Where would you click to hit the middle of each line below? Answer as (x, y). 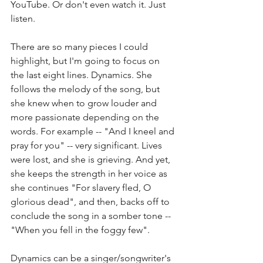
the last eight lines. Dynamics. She (82, 75)
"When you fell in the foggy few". (81, 230)
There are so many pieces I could (80, 46)
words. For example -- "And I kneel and (94, 131)
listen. (24, 18)
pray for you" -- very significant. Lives (87, 145)
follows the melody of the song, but (86, 89)
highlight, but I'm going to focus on (86, 60)
